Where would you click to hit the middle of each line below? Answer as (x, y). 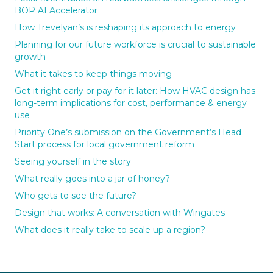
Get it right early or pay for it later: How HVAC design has (135, 91)
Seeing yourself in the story (73, 162)
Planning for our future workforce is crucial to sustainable (135, 45)
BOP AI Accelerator (56, 11)
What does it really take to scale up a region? (110, 230)
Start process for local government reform (105, 145)
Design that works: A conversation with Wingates (120, 213)
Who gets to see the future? (76, 196)
